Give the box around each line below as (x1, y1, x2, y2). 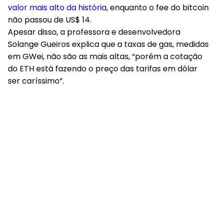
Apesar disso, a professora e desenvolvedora (8, 26, 180, 38)
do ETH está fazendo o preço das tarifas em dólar (8, 63, 197, 74)
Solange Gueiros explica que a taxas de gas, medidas (8, 39, 209, 50)
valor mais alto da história (8, 2, 107, 13)
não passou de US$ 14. (8, 14, 91, 25)
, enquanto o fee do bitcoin (107, 2, 209, 13)
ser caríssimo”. (8, 75, 64, 87)
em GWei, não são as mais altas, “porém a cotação (8, 51, 202, 62)
